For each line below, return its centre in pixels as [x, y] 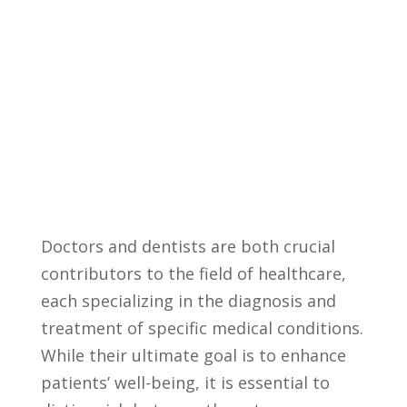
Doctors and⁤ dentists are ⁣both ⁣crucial [188, 246]
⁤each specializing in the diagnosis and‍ [188, 301]
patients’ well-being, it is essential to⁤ [185, 382]
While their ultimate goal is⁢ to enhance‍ [193, 355]
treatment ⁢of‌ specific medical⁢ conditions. [202, 328]
